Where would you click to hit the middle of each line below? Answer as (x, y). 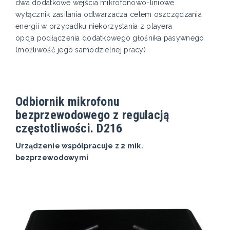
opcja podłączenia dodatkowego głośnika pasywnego (110, 38)
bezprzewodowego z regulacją (92, 115)
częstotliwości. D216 (69, 128)
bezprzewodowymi (52, 158)
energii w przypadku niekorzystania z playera (94, 26)
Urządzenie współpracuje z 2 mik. (79, 146)
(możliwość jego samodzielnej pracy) (81, 50)
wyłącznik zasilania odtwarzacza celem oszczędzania (109, 15)
